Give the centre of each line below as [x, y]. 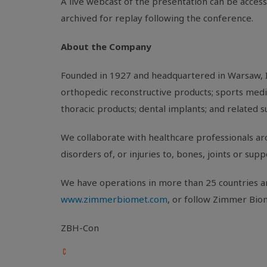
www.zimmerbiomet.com [114, 199]
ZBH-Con [80, 228]
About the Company [106, 46]
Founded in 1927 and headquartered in [144, 75]
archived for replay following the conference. [157, 18]
